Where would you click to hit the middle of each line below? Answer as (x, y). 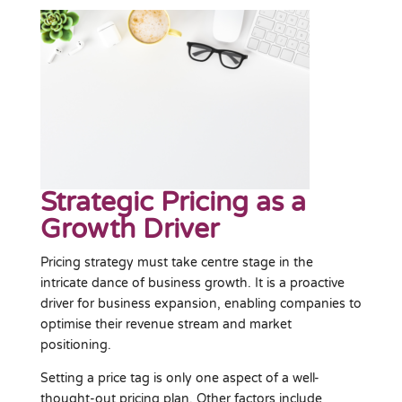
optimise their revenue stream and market (166, 324)
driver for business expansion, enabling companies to (201, 303)
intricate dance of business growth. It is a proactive (192, 283)
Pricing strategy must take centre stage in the (176, 262)
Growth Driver (129, 229)
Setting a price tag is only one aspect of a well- (179, 378)
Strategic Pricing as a (173, 202)
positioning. (75, 345)
